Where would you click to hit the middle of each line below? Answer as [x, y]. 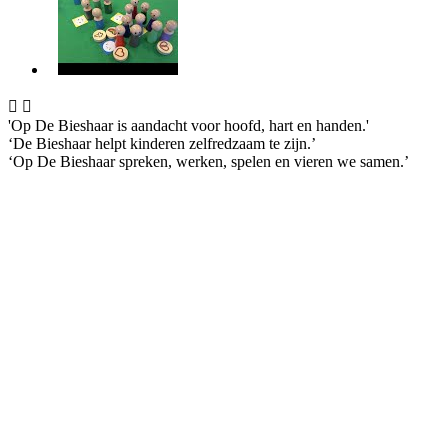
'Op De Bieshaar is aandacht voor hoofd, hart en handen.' [188, 125]
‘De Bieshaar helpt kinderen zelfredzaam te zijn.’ [162, 143]
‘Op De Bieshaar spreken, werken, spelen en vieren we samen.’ [208, 161]
